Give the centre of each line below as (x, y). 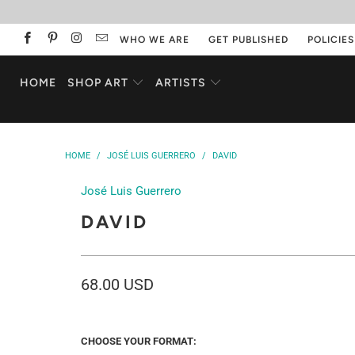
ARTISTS (183, 83)
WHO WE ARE (155, 40)
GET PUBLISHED (248, 40)
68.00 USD (117, 284)
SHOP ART (98, 83)
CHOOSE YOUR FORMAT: (139, 342)
